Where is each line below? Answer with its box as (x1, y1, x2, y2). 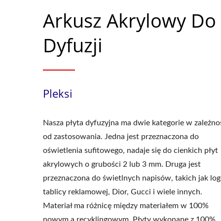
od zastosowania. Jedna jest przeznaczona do (43, 133, 199, 141)
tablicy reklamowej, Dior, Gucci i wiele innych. (43, 188, 202, 196)
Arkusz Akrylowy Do (43, 7, 216, 33)
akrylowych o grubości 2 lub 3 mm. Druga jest (43, 160, 201, 168)
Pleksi (43, 86, 73, 101)
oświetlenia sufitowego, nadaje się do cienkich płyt (43, 147, 218, 154)
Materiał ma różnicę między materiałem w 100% (43, 202, 209, 210)
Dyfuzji (43, 32, 103, 58)
